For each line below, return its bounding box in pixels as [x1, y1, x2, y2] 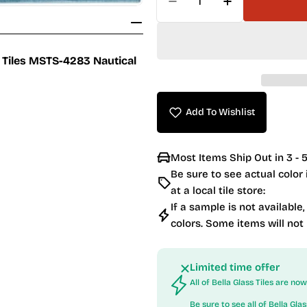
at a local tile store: [171, 184, 265, 197]
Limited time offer [190, 261, 280, 273]
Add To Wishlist [186, 106, 255, 118]
